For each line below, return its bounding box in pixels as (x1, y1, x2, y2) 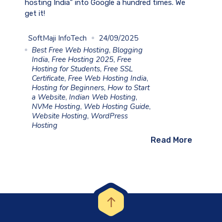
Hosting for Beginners (32, 83, 104, 93)
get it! (25, 9, 45, 18)
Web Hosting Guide (84, 102, 149, 112)
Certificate (32, 73, 64, 84)
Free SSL (104, 64, 133, 74)
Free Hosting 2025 (52, 55, 113, 65)
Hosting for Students (32, 64, 100, 74)
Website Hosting (32, 111, 87, 121)
